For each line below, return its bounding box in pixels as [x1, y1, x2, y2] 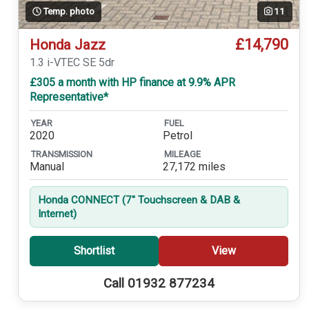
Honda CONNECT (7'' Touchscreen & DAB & [37, 194, 240, 207]
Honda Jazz [29, 37, 106, 53]
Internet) [37, 208, 77, 221]
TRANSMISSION [30, 148, 92, 159]
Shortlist [73, 244, 114, 258]
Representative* [29, 90, 108, 103]
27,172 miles [162, 160, 226, 174]
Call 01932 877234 [103, 275, 215, 291]
